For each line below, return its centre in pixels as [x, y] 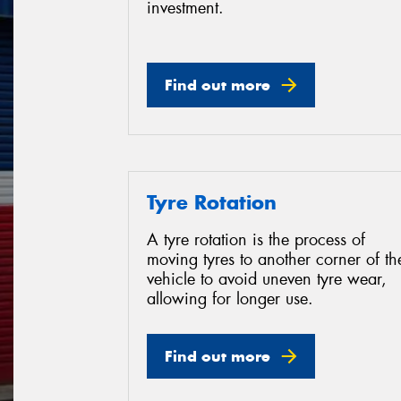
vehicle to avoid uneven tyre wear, [267, 280]
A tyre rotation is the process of [256, 240]
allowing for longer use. [230, 299]
